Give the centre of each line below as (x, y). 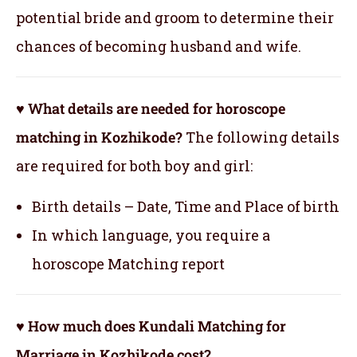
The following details (261, 137)
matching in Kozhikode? (99, 137)
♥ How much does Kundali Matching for (151, 326)
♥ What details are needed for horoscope (151, 108)
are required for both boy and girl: (134, 165)
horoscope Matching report (128, 263)
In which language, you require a (151, 235)
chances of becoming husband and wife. (159, 46)
